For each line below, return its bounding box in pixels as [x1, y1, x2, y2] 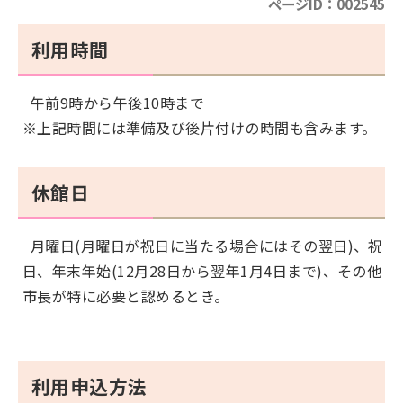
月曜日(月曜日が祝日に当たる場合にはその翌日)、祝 [22, 235, 383, 256]
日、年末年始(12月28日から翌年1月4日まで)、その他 [22, 260, 382, 282]
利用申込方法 [31, 372, 148, 399]
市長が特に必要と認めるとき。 [22, 285, 229, 307]
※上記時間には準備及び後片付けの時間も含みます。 [22, 117, 377, 139]
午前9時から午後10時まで [22, 92, 205, 113]
